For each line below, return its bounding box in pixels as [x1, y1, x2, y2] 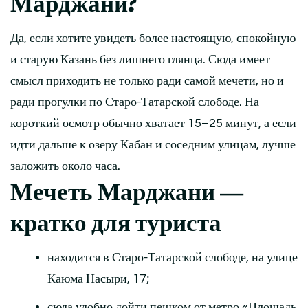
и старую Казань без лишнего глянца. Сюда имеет [10, 52, 270, 66]
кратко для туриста [10, 209, 221, 236]
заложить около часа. [10, 159, 120, 173]
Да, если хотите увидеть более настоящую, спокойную [10, 31, 296, 45]
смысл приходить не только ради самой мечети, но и [10, 74, 284, 87]
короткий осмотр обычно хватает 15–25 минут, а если [10, 116, 296, 130]
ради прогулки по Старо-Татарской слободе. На [10, 95, 259, 109]
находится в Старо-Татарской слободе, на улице [47, 250, 298, 264]
